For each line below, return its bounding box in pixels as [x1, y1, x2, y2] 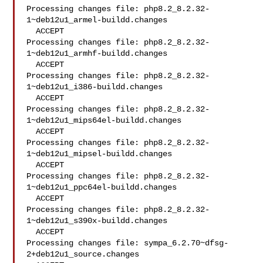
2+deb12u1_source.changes [26, 249, 140, 259]
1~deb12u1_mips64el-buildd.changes [26, 116, 182, 125]
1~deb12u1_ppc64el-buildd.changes [26, 183, 177, 192]
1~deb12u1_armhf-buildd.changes [26, 49, 168, 58]
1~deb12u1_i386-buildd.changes [26, 82, 163, 92]
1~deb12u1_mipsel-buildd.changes [26, 149, 173, 159]
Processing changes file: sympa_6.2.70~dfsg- [26, 238, 229, 248]
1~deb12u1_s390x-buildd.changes [26, 216, 168, 225]
